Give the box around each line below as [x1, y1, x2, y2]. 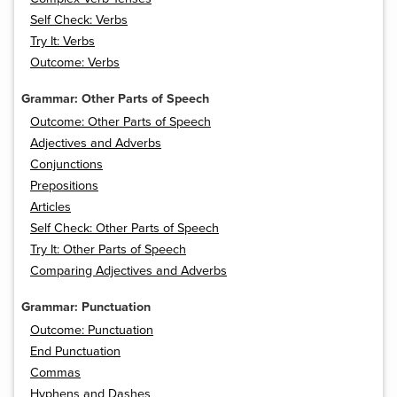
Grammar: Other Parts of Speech [21, 91, 209, 107]
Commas [30, 365, 81, 381]
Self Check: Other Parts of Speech [30, 221, 219, 237]
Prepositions [30, 178, 98, 194]
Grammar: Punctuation [21, 300, 151, 315]
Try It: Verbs [30, 34, 95, 50]
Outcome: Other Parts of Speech [30, 114, 211, 130]
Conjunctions [30, 157, 103, 173]
